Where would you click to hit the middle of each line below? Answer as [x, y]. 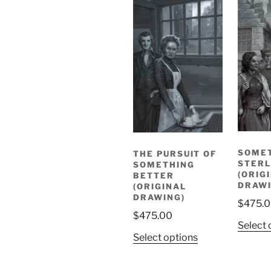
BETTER [154, 176]
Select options [165, 237]
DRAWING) [159, 198]
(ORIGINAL [160, 187]
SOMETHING [164, 165]
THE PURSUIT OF [175, 154]
